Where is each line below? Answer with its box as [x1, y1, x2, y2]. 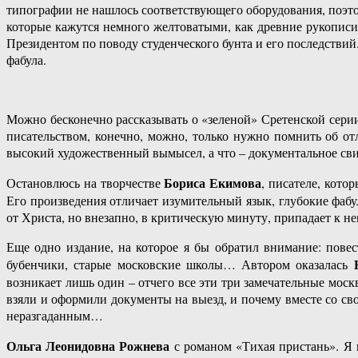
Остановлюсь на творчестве [6, 174, 165, 192]
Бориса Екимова [164, 173, 261, 193]
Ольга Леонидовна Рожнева [6, 336, 170, 356]
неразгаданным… [6, 307, 103, 324]
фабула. [6, 51, 46, 69]
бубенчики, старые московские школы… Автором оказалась [6, 256, 348, 273]
